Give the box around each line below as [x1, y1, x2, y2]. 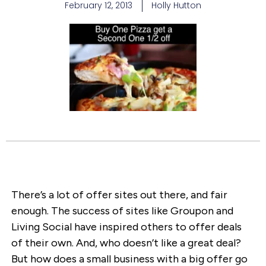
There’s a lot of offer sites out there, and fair [11, 188, 227, 201]
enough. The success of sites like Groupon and [11, 204, 233, 217]
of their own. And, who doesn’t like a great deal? [11, 236, 241, 249]
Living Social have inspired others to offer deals [11, 220, 242, 233]
